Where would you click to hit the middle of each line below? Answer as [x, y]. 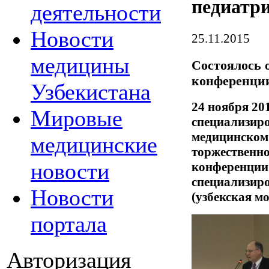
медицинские [94, 145]
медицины [80, 65]
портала [69, 224]
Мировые [77, 118]
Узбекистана [91, 92]
